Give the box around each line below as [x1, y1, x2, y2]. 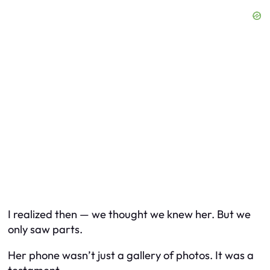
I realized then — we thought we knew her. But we [8, 207, 251, 221]
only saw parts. [8, 222, 83, 236]
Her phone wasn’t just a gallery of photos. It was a [8, 248, 254, 263]
